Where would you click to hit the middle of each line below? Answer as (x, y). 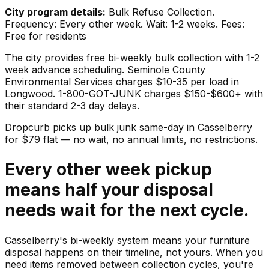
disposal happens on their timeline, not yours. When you (134, 252)
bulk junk (115, 127)
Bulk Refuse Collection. (162, 12)
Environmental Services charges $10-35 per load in (122, 81)
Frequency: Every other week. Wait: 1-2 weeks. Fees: (125, 24)
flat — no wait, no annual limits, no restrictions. (149, 139)
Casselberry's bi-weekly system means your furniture (127, 240)
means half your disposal (109, 189)
